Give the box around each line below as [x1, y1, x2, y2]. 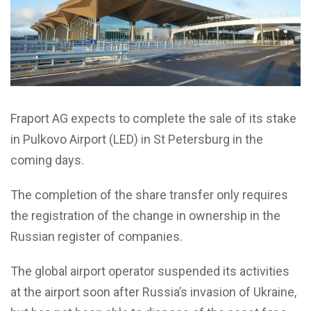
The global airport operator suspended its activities [10, 263, 289, 278]
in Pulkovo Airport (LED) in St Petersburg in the [10, 131, 263, 146]
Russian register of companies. [10, 228, 183, 244]
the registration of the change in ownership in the [10, 208, 280, 223]
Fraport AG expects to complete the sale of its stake [10, 110, 296, 126]
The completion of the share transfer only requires [10, 187, 288, 202]
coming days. [10, 152, 84, 167]
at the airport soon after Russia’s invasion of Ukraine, [10, 284, 296, 299]
